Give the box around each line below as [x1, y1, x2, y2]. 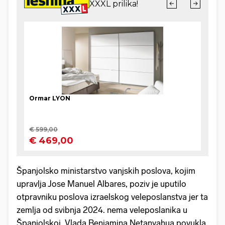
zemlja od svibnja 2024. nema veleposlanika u [17, 205, 187, 215]
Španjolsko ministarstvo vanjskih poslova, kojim [17, 166, 195, 176]
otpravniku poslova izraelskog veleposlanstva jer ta [17, 192, 208, 202]
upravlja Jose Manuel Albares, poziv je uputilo [17, 179, 186, 189]
